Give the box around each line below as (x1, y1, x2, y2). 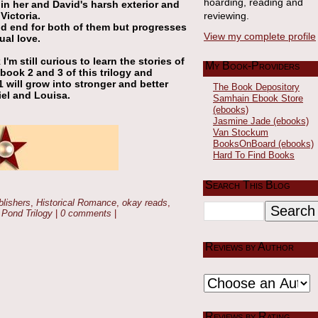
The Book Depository (213, 81, 300, 92)
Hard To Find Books (213, 149, 295, 160)
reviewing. (204, 10, 249, 21)
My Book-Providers (205, 59, 300, 72)
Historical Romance (36, 197, 116, 208)
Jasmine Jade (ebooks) (213, 115, 309, 126)
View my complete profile (204, 30, 316, 42)
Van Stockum (213, 126, 268, 138)
